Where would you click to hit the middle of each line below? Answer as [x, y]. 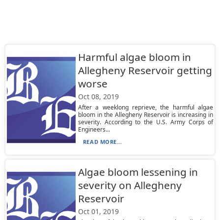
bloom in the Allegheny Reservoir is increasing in [146, 115]
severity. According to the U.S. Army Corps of [146, 122]
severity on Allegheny [130, 185]
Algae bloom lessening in [138, 172]
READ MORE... [102, 142]
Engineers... [94, 129]
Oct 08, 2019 [98, 96]
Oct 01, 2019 [98, 211]
